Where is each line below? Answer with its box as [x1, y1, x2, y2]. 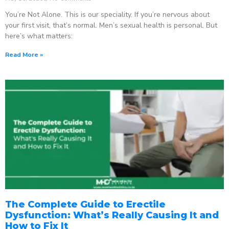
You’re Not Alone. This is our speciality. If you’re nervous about [5, 9, 210, 19]
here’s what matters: [5, 31, 73, 41]
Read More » [5, 50, 43, 59]
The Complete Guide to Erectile [5, 198, 166, 210]
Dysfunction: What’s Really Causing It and [5, 209, 219, 221]
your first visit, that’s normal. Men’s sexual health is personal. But [5, 20, 217, 30]
